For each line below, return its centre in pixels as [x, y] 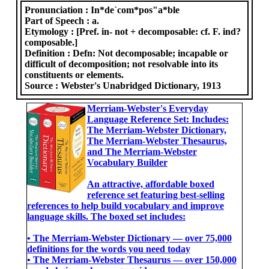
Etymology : [51, 32]
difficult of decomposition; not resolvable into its [122, 64]
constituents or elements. [74, 75]
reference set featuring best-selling [156, 195]
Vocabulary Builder [127, 162]
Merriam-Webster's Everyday [147, 108]
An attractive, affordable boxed [150, 184]
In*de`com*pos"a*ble [135, 10]
